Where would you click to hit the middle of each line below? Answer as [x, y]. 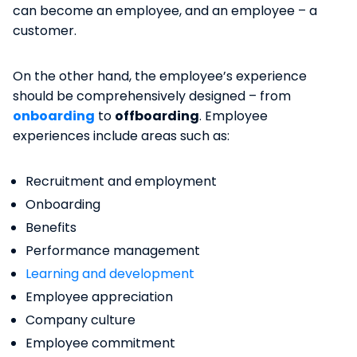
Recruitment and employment [121, 181]
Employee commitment [100, 343]
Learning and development [110, 273]
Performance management [113, 250]
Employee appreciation [99, 296]
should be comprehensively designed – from [152, 96]
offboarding [157, 116]
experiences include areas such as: [121, 135]
